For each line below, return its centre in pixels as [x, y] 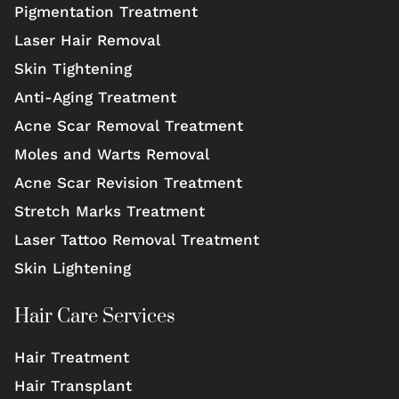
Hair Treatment [72, 358]
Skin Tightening [73, 69]
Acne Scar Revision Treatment [128, 183]
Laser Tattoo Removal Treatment [137, 240]
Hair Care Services [95, 317]
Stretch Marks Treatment [110, 212]
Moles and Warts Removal [112, 155]
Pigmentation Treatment [106, 12]
